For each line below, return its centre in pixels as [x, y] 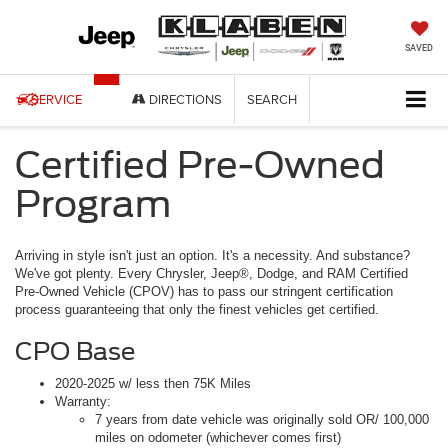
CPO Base [75, 352]
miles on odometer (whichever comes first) [218, 438]
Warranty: [83, 402]
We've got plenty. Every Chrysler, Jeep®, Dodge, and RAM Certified [211, 274]
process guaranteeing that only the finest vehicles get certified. [197, 310]
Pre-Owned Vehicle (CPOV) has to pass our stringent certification [204, 292]
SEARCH [272, 99]
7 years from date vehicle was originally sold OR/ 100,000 [262, 420]
